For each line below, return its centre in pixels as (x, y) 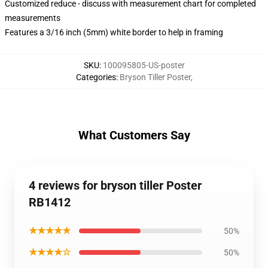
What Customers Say (134, 135)
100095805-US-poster (144, 65)
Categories (96, 77)
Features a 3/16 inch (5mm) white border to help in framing (114, 32)
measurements (33, 18)
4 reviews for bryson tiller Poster (115, 185)
